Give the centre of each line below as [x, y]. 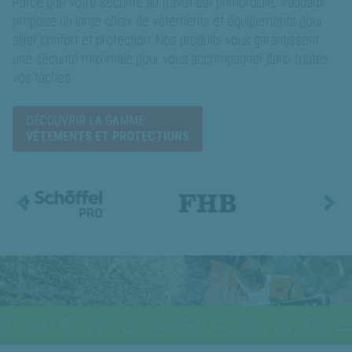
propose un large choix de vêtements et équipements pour [168, 21]
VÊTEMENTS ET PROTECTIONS [108, 136]
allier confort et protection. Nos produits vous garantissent [166, 40]
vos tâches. [43, 77]
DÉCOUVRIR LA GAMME [85, 120]
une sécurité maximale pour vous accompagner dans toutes [171, 59]
